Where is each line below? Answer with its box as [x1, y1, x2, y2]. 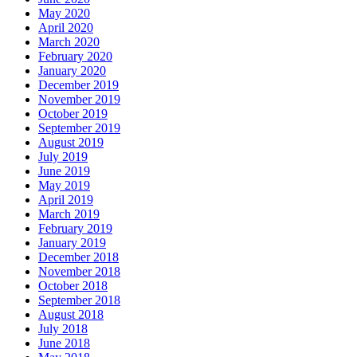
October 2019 [38, 107, 108, 121]
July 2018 [38, 322, 88, 336]
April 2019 [38, 193, 93, 207]
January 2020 [38, 64, 106, 78]
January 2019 [38, 236, 106, 250]
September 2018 [38, 293, 120, 308]
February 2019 [38, 222, 112, 236]
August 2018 [38, 308, 104, 322]
